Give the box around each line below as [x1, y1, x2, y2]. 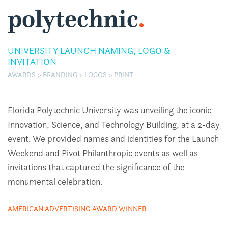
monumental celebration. [8, 175, 103, 187]
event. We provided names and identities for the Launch [8, 132, 219, 145]
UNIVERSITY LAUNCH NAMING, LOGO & [8, 44, 170, 56]
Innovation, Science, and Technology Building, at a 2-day [8, 118, 220, 130]
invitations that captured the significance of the [8, 161, 185, 173]
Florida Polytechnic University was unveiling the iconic [8, 104, 211, 116]
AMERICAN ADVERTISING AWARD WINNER [8, 204, 147, 213]
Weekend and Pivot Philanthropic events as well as [8, 147, 198, 159]
